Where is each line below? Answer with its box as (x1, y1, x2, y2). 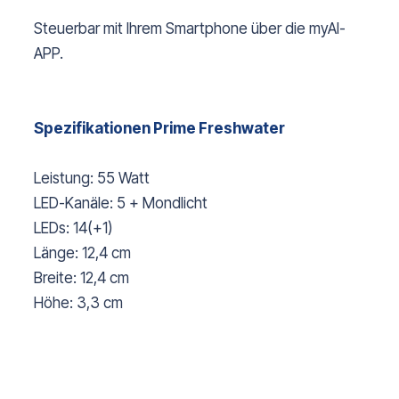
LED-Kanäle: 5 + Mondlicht (34, 194, 208, 213)
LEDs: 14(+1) (34, 219, 113, 238)
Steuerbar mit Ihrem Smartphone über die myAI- (34, 20, 346, 38)
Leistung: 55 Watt (34, 169, 150, 188)
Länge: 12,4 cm (34, 244, 131, 263)
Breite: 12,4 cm (34, 269, 129, 288)
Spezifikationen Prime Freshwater (34, 119, 285, 138)
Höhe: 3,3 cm (34, 294, 123, 313)
